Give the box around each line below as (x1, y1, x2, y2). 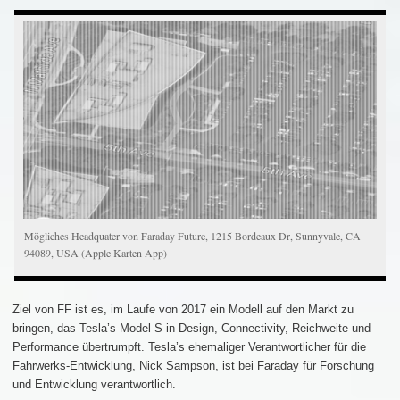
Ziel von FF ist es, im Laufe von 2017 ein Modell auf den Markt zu (12, 302, 354, 316)
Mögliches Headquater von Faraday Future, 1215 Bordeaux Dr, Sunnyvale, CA (24, 228, 362, 243)
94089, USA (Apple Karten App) (24, 245, 168, 260)
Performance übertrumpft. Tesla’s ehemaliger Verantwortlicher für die (12, 339, 366, 354)
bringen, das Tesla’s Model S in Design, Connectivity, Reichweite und (12, 321, 371, 335)
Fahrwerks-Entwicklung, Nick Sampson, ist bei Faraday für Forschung (12, 358, 374, 372)
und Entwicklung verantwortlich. (12, 377, 176, 391)
